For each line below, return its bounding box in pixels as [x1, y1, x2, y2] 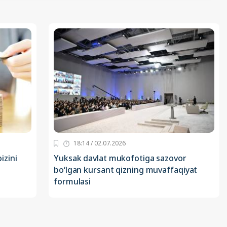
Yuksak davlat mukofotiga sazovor [54, 153, 186, 164]
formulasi [54, 176, 91, 187]
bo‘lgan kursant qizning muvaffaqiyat [54, 164, 198, 176]
